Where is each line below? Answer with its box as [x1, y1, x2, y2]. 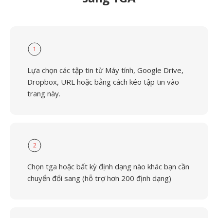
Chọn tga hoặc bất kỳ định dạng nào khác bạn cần [27, 162, 189, 171]
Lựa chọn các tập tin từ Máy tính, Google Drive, [27, 65, 183, 75]
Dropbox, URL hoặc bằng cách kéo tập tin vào [27, 77, 179, 87]
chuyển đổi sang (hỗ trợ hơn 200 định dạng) [27, 173, 171, 183]
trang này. [27, 89, 60, 98]
